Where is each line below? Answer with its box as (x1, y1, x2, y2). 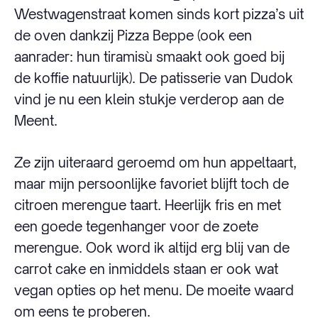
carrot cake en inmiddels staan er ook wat (14, 260, 278, 277)
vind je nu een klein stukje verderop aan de (14, 91, 284, 108)
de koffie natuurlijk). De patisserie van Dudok (14, 70, 293, 87)
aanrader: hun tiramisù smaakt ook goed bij (14, 48, 285, 65)
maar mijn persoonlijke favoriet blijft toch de (14, 175, 289, 192)
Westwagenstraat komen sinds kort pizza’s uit (14, 6, 304, 23)
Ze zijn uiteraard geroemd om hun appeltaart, (14, 153, 297, 170)
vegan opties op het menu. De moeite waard (14, 281, 294, 298)
